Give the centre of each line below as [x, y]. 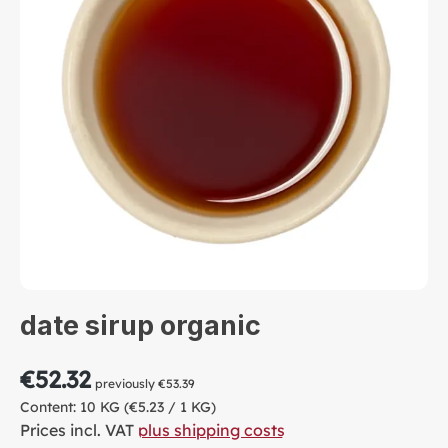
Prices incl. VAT [79, 429]
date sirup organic [140, 325]
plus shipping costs [211, 429]
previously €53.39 [145, 383]
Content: [50, 406]
